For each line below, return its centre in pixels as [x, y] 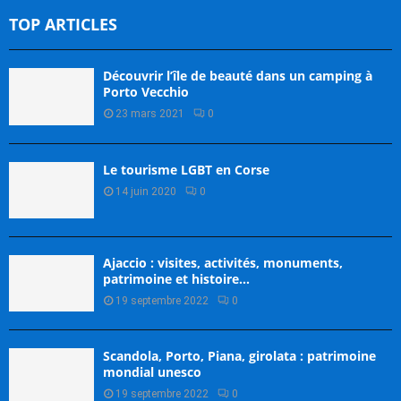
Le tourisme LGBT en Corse [186, 169]
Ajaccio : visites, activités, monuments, [223, 262]
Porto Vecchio [146, 92]
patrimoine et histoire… [176, 278]
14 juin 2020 [146, 191]
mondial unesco [152, 372]
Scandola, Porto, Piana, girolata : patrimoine [239, 356]
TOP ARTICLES [63, 25]
